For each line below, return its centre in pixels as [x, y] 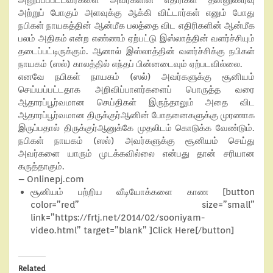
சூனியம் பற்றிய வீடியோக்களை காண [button [143, 192]
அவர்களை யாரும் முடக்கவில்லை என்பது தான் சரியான [136, 154]
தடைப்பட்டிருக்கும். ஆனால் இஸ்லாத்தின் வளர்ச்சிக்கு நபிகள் [136, 51]
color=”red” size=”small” [143, 205]
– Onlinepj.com [51, 179]
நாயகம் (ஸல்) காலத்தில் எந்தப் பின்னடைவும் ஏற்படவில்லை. [130, 64]
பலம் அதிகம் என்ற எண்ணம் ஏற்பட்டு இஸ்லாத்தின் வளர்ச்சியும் [136, 38]
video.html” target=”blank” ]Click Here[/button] [132, 230]
